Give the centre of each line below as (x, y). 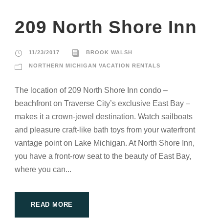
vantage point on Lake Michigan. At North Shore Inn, (105, 143)
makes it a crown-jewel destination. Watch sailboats (104, 117)
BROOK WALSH (109, 53)
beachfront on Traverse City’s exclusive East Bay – (102, 104)
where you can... (43, 170)
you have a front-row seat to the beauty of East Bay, (103, 156)
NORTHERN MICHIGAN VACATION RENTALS (95, 66)
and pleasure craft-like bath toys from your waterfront (105, 130)
